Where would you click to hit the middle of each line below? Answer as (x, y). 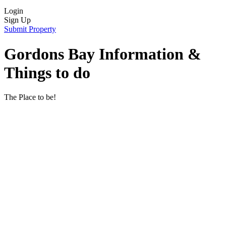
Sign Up (17, 20)
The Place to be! (30, 97)
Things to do (47, 72)
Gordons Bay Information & (103, 54)
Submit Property (30, 29)
